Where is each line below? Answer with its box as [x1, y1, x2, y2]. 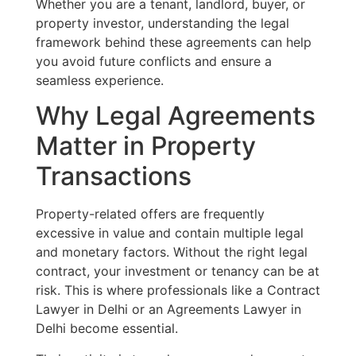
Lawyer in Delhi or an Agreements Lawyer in [35, 301, 301, 318]
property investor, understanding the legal [35, 14, 289, 31]
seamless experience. [35, 72, 164, 88]
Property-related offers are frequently [35, 206, 265, 222]
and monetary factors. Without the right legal [35, 244, 308, 261]
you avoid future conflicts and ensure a [35, 52, 272, 69]
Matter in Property [35, 130, 256, 162]
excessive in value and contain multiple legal [35, 225, 304, 242]
